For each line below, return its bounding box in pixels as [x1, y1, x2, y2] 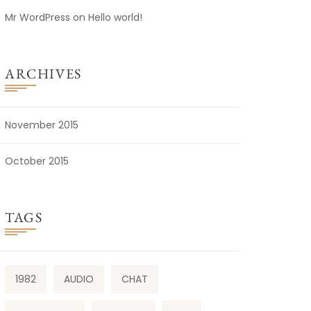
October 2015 [5, 154, 69, 169]
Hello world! [88, 10, 142, 25]
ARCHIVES [5, 65, 82, 83]
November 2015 [5, 118, 78, 133]
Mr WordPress [5, 10, 70, 25]
